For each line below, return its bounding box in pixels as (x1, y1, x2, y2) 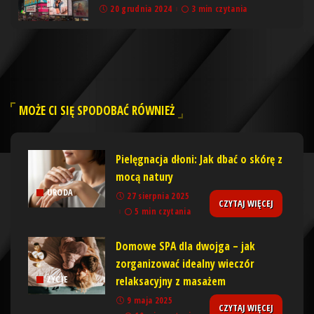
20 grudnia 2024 (110, 2, 172, 15)
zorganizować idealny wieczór (116, 255, 254, 271)
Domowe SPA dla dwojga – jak (116, 238, 255, 254)
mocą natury (116, 168, 173, 184)
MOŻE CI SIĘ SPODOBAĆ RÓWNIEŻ (19, 102, 175, 118)
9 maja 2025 (127, 294, 173, 306)
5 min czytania (135, 205, 191, 217)
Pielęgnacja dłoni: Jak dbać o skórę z (116, 151, 282, 167)
